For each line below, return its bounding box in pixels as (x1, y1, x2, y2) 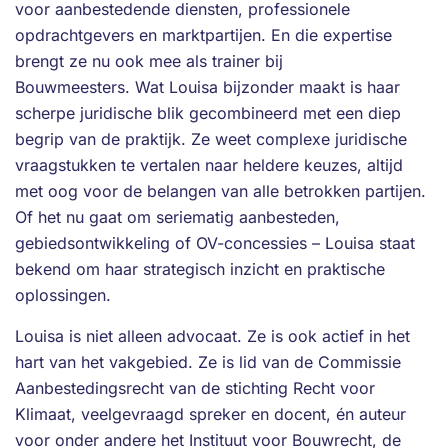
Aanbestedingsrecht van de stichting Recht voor (15, 378, 375, 398)
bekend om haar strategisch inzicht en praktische (15, 259, 385, 279)
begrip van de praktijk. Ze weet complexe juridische (15, 129, 407, 149)
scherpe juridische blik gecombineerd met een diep (15, 103, 401, 123)
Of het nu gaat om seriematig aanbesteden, (15, 207, 340, 227)
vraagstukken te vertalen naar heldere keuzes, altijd (15, 155, 403, 175)
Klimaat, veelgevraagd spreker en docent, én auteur (15, 404, 406, 424)
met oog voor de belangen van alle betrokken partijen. (15, 181, 426, 201)
